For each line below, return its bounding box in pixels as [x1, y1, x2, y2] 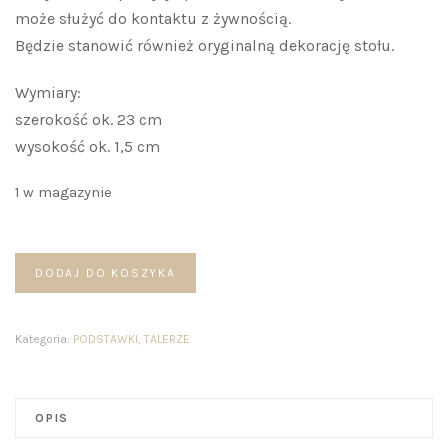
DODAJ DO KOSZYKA [35, 265, 176, 280]
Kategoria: [15, 331, 73, 346]
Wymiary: [15, 82, 81, 102]
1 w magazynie [15, 183, 112, 201]
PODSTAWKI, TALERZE [73, 331, 190, 346]
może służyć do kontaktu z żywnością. [15, 8, 291, 28]
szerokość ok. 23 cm [15, 109, 162, 129]
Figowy [14, 336, 66, 356]
